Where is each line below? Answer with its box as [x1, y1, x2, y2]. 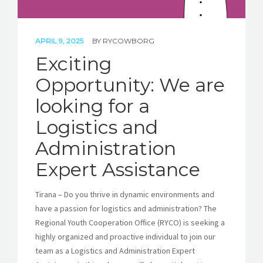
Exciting [35, 52, 112, 75]
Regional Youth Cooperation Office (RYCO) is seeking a [35, 217, 225, 228]
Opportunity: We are [35, 73, 225, 96]
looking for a [35, 95, 150, 117]
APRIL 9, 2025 [35, 36, 85, 45]
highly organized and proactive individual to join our [35, 231, 215, 242]
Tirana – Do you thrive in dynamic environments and [35, 189, 214, 200]
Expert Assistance [35, 158, 200, 181]
